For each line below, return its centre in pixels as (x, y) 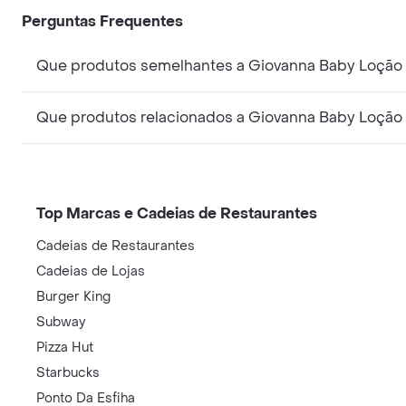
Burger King (73, 297)
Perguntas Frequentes (102, 21)
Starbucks (68, 373)
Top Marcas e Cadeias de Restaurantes (177, 213)
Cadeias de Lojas (91, 271)
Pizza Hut (65, 348)
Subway (61, 322)
